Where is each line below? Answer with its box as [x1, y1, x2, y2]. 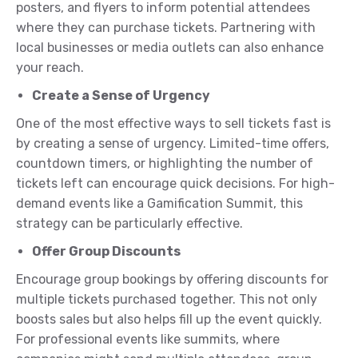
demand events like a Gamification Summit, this [16, 196, 303, 212]
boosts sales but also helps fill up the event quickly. [16, 312, 322, 328]
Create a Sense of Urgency [32, 88, 210, 104]
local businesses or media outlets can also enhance [16, 40, 324, 56]
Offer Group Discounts [32, 244, 181, 260]
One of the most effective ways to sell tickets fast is [16, 116, 331, 132]
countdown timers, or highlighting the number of [16, 156, 313, 172]
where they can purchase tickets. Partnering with [16, 20, 316, 36]
